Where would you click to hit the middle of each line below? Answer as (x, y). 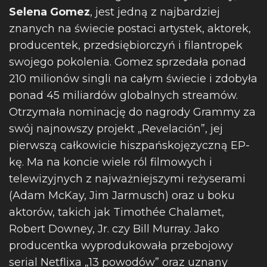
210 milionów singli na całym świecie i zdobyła (133, 79)
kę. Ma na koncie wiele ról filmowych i (111, 162)
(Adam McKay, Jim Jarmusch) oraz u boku (122, 195)
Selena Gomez (49, 12)
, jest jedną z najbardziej (155, 12)
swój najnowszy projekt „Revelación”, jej (116, 129)
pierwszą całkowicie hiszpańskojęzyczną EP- (129, 145)
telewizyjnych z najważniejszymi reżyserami (127, 179)
